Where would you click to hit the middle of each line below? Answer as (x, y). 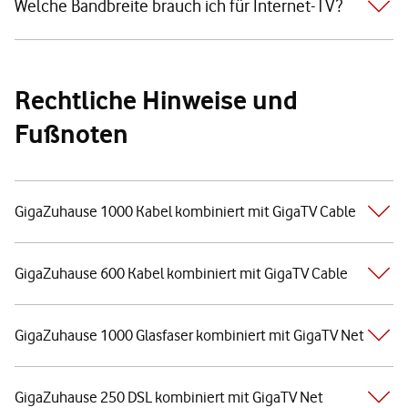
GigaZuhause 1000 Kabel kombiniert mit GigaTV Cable (185, 211)
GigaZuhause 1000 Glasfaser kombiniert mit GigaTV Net (189, 335)
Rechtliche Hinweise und (156, 100)
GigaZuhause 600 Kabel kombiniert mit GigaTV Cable (181, 273)
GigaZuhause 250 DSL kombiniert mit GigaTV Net (169, 397)
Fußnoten (71, 133)
